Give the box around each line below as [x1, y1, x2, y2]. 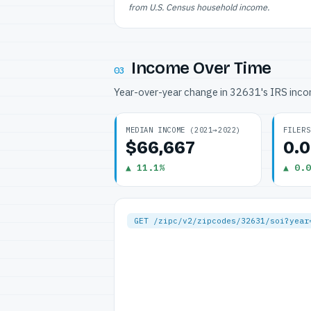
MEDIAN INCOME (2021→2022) [126, 125, 241, 135]
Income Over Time [131, 58, 271, 78]
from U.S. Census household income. [128, 1, 269, 12]
